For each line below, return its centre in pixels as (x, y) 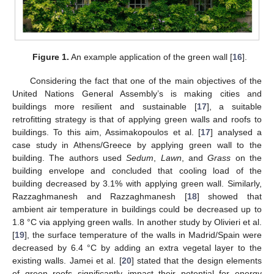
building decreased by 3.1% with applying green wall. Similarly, (137, 183)
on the (246, 157)
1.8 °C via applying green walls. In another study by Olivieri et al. (137, 222)
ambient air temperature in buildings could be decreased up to (137, 209)
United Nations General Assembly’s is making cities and (137, 93)
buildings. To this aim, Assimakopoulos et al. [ (107, 132)
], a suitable (234, 106)
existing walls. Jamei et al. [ (67, 260)
